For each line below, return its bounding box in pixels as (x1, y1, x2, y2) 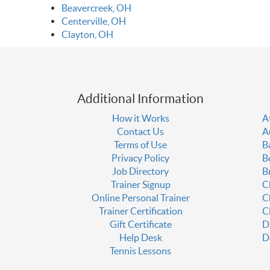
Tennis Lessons (110, 245, 172, 257)
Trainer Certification (98, 206, 183, 217)
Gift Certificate (109, 219, 172, 230)
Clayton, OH (61, 29, 113, 40)
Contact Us (117, 126, 165, 137)
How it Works (111, 113, 169, 124)
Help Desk (119, 232, 162, 243)
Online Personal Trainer (91, 192, 190, 204)
